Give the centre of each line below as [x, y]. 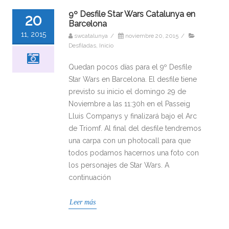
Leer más [83, 202]
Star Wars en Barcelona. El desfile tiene [133, 79]
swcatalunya [91, 36]
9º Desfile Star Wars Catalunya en [132, 14]
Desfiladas [82, 45]
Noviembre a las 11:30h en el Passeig [129, 104]
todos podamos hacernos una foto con [134, 153]
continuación [90, 177]
